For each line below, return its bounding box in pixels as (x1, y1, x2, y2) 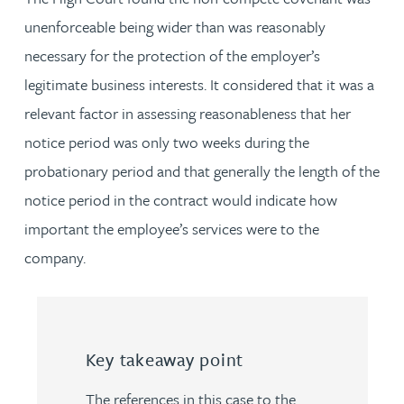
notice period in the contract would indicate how (24, 188, 337, 211)
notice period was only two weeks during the (24, 130, 309, 153)
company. (24, 245, 86, 269)
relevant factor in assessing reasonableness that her (24, 101, 351, 124)
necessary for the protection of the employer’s (24, 43, 320, 67)
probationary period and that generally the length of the (24, 159, 380, 182)
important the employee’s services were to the (24, 216, 319, 240)
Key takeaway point (85, 345, 244, 372)
